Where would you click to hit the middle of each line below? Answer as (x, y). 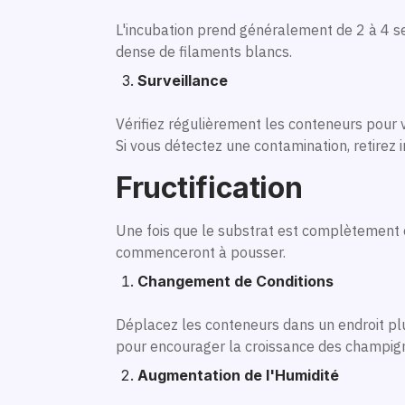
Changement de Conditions (235, 281)
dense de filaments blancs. (204, 51)
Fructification (209, 187)
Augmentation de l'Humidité (238, 375)
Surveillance (183, 80)
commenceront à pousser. (201, 252)
